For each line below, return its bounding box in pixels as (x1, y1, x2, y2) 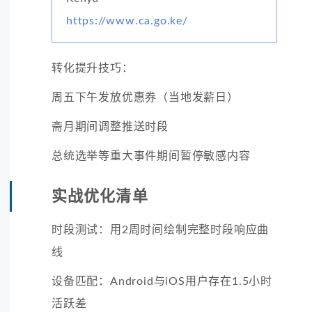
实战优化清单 (52, 188, 148, 204)
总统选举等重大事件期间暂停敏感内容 (52, 150, 251, 162)
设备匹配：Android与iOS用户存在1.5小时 (52, 275, 272, 287)
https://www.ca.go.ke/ (66, 15, 188, 26)
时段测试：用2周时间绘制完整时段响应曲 (52, 224, 270, 235)
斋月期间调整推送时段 (52, 120, 169, 132)
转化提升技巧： (52, 62, 134, 74)
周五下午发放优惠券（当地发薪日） (52, 91, 239, 103)
